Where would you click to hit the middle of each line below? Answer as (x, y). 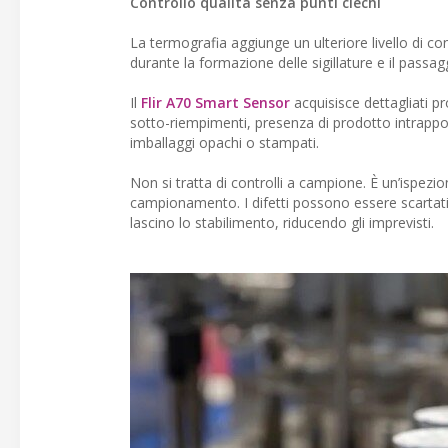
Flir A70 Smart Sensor (215, 102)
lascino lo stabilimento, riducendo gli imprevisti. (282, 222)
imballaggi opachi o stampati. (224, 142)
